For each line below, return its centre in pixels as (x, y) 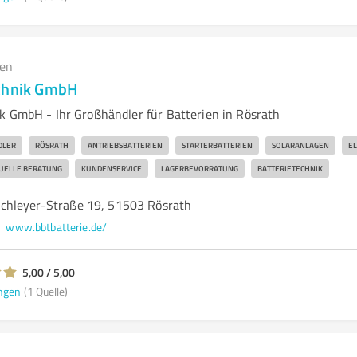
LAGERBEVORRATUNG (199, 168)
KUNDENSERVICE (111, 168)
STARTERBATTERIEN (217, 145)
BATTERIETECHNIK (290, 168)
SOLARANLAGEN (300, 145)
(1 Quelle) (45, 291)
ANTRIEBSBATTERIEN (125, 145)
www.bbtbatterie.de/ (57, 227)
